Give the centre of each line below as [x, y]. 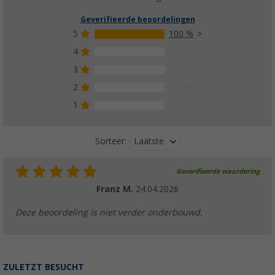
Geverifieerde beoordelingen [137, 19]
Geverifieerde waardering [218, 171]
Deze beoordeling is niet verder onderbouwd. [109, 212]
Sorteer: [111, 141]
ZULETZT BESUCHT [44, 267]
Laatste [149, 141]
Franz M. [116, 189]
